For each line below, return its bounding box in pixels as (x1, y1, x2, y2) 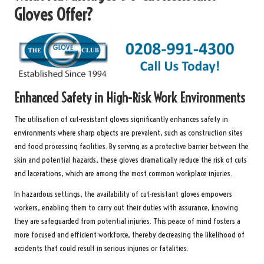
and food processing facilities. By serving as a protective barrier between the (14, 141, 249, 151)
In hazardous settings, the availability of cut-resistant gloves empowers (14, 189, 232, 199)
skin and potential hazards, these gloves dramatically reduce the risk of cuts (14, 154, 247, 165)
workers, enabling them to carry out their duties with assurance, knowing (14, 202, 238, 213)
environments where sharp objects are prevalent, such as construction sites (14, 127, 243, 138)
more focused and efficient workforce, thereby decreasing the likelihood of (14, 229, 245, 240)
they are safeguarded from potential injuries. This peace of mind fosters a (14, 216, 240, 226)
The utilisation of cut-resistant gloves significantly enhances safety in (14, 114, 228, 124)
